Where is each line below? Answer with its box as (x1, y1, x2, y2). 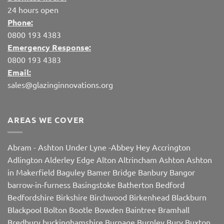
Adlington (7, 154, 42, 164)
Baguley (56, 166, 85, 177)
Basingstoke (72, 179, 115, 189)
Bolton (43, 204, 67, 214)
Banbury (138, 166, 167, 177)
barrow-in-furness (7, 179, 72, 189)
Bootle (69, 204, 92, 214)
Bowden (94, 204, 123, 214)
